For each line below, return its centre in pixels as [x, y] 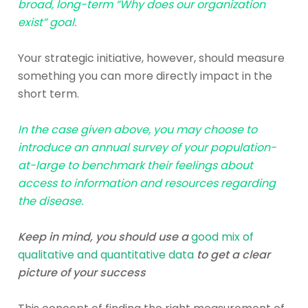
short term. [50, 93]
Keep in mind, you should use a [104, 236]
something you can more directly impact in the [145, 76]
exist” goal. [48, 22]
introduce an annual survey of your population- [147, 147]
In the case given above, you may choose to [137, 129]
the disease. [52, 201]
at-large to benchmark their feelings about [135, 165]
